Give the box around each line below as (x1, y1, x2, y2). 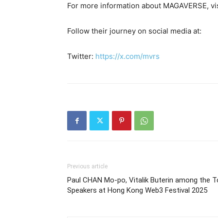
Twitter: (67, 52, 95, 61)
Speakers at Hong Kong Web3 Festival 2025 (67, 186, 207, 195)
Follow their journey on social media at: (67, 26, 201, 36)
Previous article (67, 163, 108, 170)
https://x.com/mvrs (95, 52, 160, 61)
